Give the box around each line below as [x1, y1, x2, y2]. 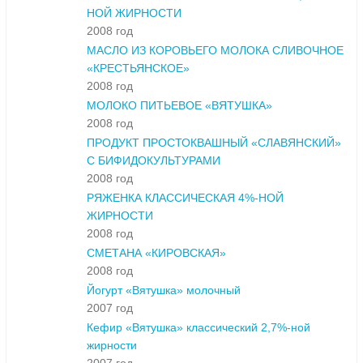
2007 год [87, 301, 133, 315]
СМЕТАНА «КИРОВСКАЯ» [87, 246, 226, 260]
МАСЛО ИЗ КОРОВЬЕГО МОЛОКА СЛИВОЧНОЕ [87, 44, 344, 58]
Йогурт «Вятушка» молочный [87, 284, 241, 297]
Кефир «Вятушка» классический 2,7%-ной [87, 321, 310, 335]
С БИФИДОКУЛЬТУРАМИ [87, 154, 220, 168]
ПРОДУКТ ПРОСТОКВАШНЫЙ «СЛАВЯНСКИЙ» [87, 136, 341, 150]
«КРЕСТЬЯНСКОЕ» [87, 62, 190, 75]
